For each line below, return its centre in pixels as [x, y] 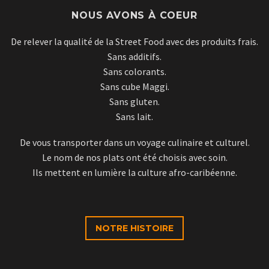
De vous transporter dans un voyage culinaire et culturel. [134, 142]
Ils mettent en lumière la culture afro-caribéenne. [134, 172]
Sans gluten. [134, 102]
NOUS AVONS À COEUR [134, 15]
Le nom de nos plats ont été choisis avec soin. [134, 157]
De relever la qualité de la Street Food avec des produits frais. [134, 42]
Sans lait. [134, 117]
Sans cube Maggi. [134, 87]
